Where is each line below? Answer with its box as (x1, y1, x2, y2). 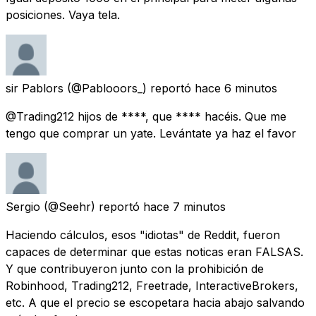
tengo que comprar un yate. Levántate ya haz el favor (6, 126, 296, 140)
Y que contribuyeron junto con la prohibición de (6, 261, 264, 276)
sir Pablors (6, 80, 63, 95)
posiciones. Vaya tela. (6, 7, 120, 22)
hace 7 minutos (143, 199, 226, 214)
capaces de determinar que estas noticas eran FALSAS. (6, 244, 303, 259)
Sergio (6, 199, 40, 214)
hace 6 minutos (195, 80, 277, 95)
